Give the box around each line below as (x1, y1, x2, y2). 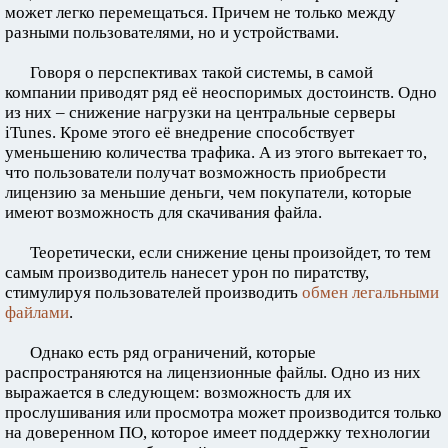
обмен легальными (302, 283, 439, 303)
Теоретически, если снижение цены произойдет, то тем (30, 243, 431, 263)
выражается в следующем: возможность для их (5, 383, 352, 403)
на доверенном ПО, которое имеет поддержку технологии (5, 423, 430, 443)
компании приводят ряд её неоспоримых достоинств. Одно (5, 83, 437, 103)
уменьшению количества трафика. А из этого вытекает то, (5, 143, 427, 163)
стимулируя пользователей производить (5, 283, 302, 303)
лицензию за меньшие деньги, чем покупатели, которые (5, 183, 412, 203)
